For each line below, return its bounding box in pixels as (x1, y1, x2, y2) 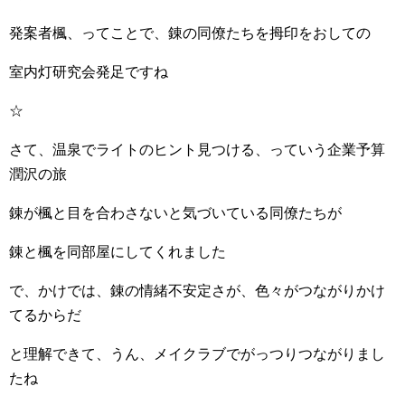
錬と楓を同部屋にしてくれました (9, 244, 226, 259)
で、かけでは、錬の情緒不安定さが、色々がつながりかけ (9, 283, 385, 298)
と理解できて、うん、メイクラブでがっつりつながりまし (9, 346, 385, 362)
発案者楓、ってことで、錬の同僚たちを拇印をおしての (9, 25, 371, 41)
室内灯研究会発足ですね (9, 64, 168, 80)
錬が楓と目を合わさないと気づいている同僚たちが (9, 205, 342, 221)
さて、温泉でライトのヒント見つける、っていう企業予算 (9, 142, 385, 157)
